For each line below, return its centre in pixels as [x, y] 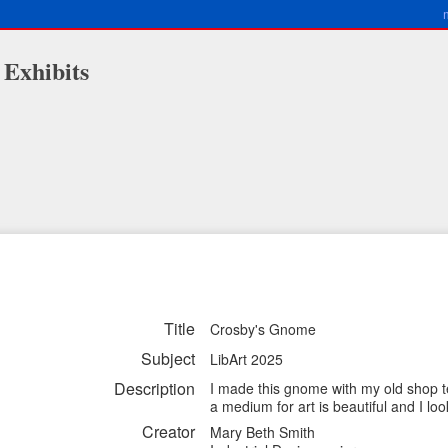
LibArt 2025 [246, 359]
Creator [168, 431]
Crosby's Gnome [263, 329]
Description [154, 388]
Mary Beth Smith [262, 432]
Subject [168, 358]
